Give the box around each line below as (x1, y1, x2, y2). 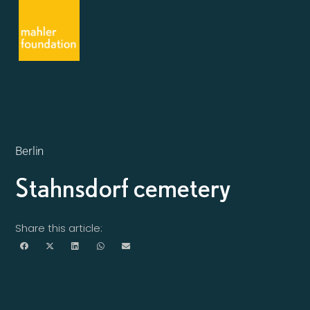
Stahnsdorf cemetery (15, 173, 231, 202)
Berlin (15, 144, 44, 158)
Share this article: (15, 221, 103, 235)
